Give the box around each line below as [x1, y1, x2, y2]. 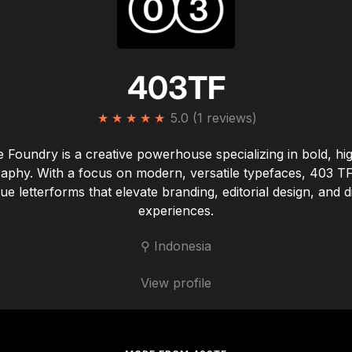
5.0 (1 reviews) [170, 110, 257, 126]
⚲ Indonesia [141, 238, 211, 255]
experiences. [138, 203, 214, 219]
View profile [141, 275, 211, 291]
